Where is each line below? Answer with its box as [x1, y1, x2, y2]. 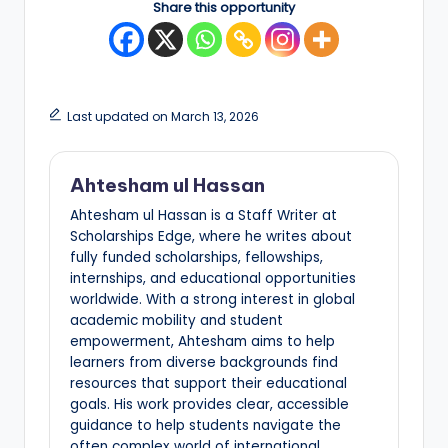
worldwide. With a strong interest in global [70, 289, 355, 309]
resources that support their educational [70, 373, 347, 393]
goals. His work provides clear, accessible [70, 394, 349, 414]
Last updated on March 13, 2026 [66, 108, 259, 126]
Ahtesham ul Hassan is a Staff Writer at [70, 205, 337, 225]
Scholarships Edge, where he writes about [70, 226, 352, 246]
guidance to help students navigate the [70, 415, 341, 435]
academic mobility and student [70, 310, 283, 330]
